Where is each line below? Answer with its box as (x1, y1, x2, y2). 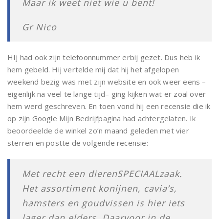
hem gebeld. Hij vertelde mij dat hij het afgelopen (7, 65, 179, 74)
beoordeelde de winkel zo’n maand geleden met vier (7, 126, 189, 135)
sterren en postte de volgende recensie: (7, 138, 148, 148)
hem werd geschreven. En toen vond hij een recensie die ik (7, 101, 211, 111)
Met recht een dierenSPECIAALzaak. (22, 168, 182, 179)
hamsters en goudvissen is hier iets (22, 197, 185, 209)
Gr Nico (22, 21, 57, 33)
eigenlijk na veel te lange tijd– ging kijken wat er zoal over (7, 89, 206, 99)
